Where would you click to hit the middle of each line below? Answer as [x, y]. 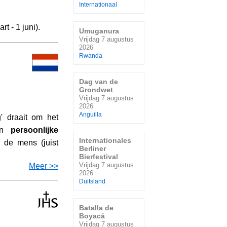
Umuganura [99, 31]
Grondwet [96, 89]
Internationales [105, 141]
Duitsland [92, 182]
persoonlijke [34, 130]
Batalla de [96, 207]
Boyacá [92, 216]
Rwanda [91, 55]
